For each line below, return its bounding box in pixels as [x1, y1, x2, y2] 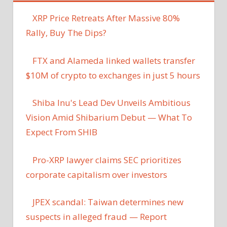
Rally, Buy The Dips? [26, 27, 106, 39]
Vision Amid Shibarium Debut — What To [26, 111, 192, 124]
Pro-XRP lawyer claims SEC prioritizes [32, 154, 181, 166]
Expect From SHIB [26, 126, 97, 138]
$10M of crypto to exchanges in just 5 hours [26, 69, 200, 81]
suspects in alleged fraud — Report [26, 211, 167, 223]
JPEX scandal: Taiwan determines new [32, 196, 183, 208]
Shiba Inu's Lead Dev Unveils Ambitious [32, 97, 191, 109]
